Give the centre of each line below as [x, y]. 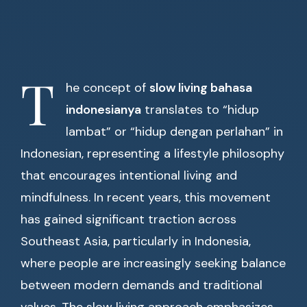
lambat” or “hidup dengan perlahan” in [174, 132]
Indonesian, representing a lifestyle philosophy [152, 153]
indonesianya [103, 110]
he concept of [108, 88]
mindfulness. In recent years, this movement [146, 197]
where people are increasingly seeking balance [153, 263]
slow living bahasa [201, 88]
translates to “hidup [200, 110]
